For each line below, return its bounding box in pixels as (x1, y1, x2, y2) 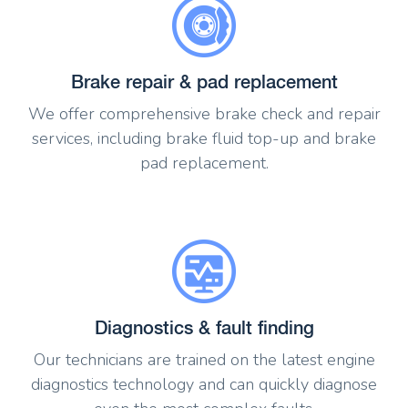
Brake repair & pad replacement (70, 71, 338, 93)
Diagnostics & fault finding (94, 316, 314, 338)
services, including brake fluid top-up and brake (32, 127, 376, 150)
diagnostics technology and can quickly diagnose (31, 372, 377, 395)
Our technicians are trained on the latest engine (33, 348, 375, 371)
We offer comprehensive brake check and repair (27, 103, 381, 126)
